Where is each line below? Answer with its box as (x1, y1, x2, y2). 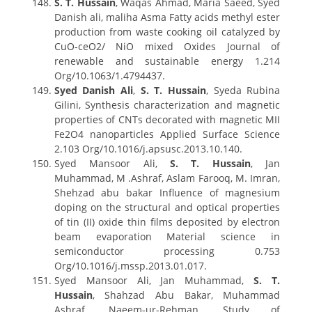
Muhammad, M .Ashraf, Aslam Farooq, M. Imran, (54, 171, 281, 185)
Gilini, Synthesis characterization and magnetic (54, 98, 281, 111)
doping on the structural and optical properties (54, 201, 281, 214)
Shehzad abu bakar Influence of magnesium (54, 186, 281, 199)
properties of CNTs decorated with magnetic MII (54, 113, 281, 126)
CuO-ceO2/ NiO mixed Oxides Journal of (54, 40, 281, 53)
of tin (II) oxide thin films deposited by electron (54, 215, 281, 228)
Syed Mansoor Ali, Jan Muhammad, (54, 274, 254, 287)
